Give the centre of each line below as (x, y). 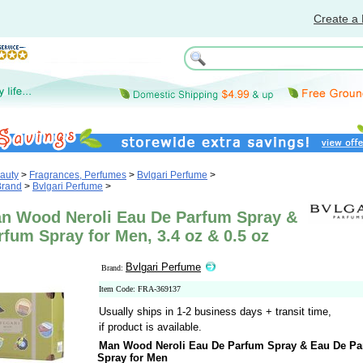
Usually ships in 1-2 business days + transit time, (215, 312)
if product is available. (150, 327)
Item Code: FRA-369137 (140, 289)
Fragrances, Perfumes (78, 175)
